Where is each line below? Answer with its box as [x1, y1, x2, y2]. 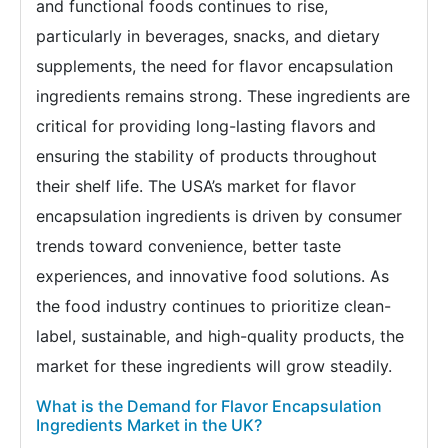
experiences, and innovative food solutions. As [36, 265, 389, 286]
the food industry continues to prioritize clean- [36, 295, 391, 316]
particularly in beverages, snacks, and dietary [36, 25, 380, 46]
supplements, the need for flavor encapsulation [36, 55, 393, 76]
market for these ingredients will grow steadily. [36, 355, 392, 376]
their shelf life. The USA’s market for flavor [36, 175, 356, 196]
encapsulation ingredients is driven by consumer [36, 205, 402, 226]
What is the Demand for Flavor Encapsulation [36, 395, 382, 416]
